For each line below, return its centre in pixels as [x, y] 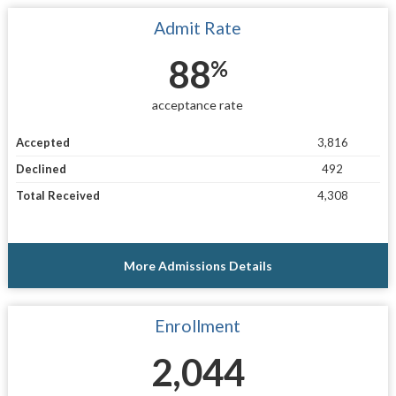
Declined [41, 169]
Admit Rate [198, 27]
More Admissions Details [198, 266]
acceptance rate [198, 104]
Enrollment [198, 326]
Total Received [57, 196]
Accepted [42, 143]
